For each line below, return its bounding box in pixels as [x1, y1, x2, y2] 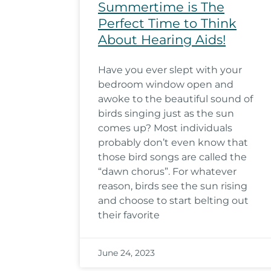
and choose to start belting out [98, 195, 249, 206]
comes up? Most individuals [98, 122, 232, 134]
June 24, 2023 [98, 247, 155, 258]
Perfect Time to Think [98, 16, 237, 31]
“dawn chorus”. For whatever [98, 166, 237, 177]
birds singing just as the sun [98, 108, 234, 119]
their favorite [98, 209, 160, 221]
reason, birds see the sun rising [98, 180, 247, 192]
